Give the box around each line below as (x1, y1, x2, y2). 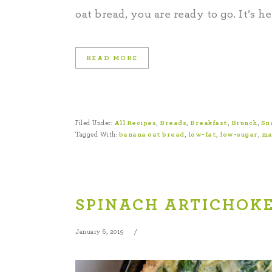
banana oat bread (118, 131, 185, 138)
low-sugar (220, 131, 258, 138)
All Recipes (114, 120, 156, 126)
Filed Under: (75, 120, 114, 126)
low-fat (188, 131, 216, 138)
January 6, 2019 (75, 228, 124, 235)
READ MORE (86, 55, 138, 61)
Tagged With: (75, 131, 119, 138)
